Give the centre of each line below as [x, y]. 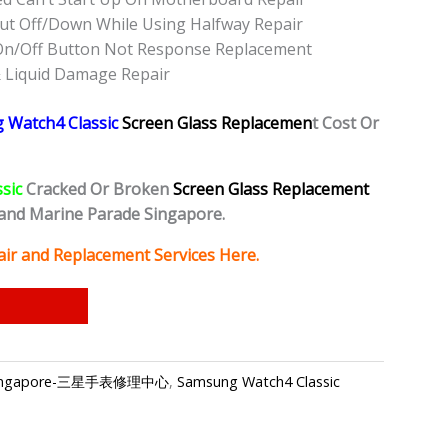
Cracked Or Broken [97, 189]
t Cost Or [345, 123]
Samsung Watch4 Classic [258, 381]
